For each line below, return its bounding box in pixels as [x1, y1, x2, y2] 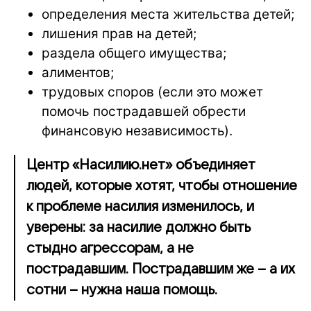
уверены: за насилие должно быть [26, 219, 251, 235]
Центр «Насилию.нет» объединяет [26, 157, 255, 173]
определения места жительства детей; [42, 6, 294, 22]
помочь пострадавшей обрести [42, 103, 246, 119]
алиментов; [42, 64, 114, 81]
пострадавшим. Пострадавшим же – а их [26, 261, 295, 277]
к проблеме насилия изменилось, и [26, 199, 254, 215]
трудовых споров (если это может [42, 83, 263, 100]
